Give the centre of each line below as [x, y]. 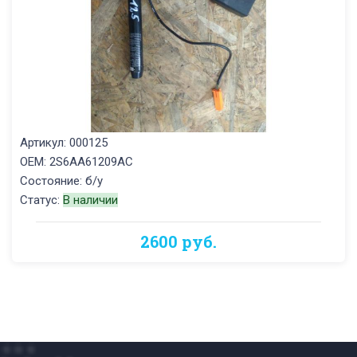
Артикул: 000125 [64, 142]
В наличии [90, 200]
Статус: [41, 200]
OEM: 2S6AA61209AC [76, 161]
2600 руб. [178, 241]
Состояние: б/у [61, 180]
